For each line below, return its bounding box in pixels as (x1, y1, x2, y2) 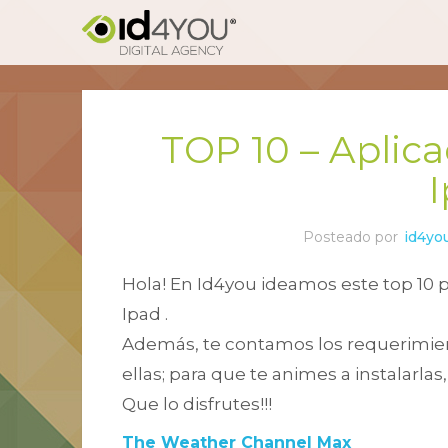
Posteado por (302, 228, 402, 246)
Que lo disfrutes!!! (122, 394, 273, 414)
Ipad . (122, 304, 169, 324)
